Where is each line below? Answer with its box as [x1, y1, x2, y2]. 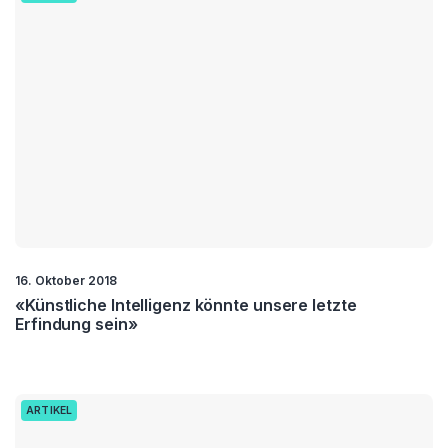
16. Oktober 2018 [15, 272, 117, 288]
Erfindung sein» [15, 313, 138, 334]
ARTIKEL [26, 403, 73, 417]
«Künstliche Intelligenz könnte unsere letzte [15, 294, 357, 315]
